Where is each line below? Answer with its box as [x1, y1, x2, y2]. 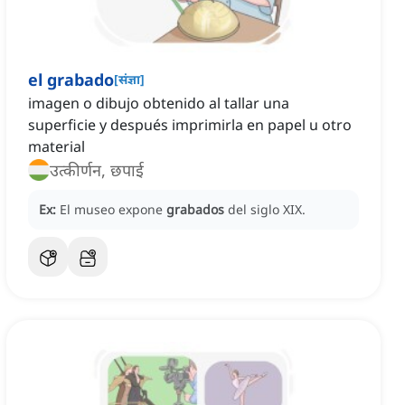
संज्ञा [118, 71, 140, 89]
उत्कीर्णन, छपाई [50, 159, 144, 182]
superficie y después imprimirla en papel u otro [28, 115, 352, 136]
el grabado [28, 69, 114, 91]
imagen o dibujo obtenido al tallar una [28, 93, 289, 114]
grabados [166, 201, 224, 219]
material [28, 137, 85, 157]
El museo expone [60, 201, 166, 219]
